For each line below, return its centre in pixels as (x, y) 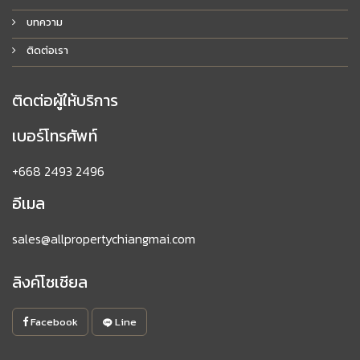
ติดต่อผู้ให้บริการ (65, 100)
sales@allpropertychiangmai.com (104, 238)
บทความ (43, 22)
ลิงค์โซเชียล (50, 282)
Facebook (53, 321)
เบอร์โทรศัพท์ (55, 135)
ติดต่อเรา (46, 50)
